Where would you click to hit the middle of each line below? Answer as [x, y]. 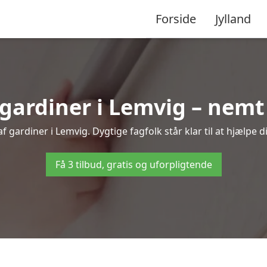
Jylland [233, 18]
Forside [176, 18]
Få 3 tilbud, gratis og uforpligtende [133, 164]
